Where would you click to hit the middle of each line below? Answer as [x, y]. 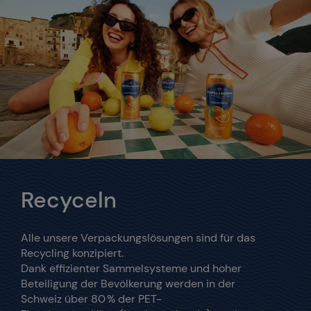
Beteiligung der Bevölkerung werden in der [128, 284]
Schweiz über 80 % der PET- [91, 299]
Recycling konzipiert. [75, 253]
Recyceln [72, 200]
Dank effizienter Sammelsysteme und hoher [131, 269]
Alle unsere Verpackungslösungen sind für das [138, 238]
